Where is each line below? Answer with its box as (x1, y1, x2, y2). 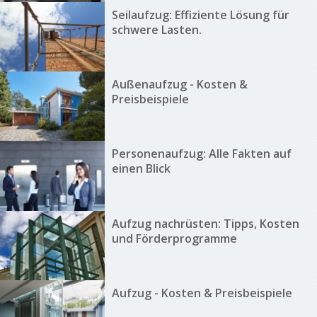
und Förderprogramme (111, 230, 237, 246)
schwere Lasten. (111, 21, 202, 38)
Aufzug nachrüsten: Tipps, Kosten (111, 215, 299, 231)
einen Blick (111, 161, 171, 177)
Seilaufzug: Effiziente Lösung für (111, 6, 289, 23)
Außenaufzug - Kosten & (111, 76, 248, 93)
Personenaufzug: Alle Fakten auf (111, 146, 292, 162)
